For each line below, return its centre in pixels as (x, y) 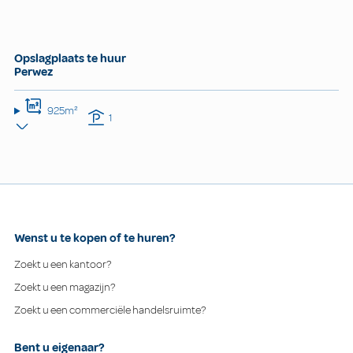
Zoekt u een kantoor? (63, 265)
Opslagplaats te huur (70, 58)
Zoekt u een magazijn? (65, 288)
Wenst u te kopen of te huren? (95, 238)
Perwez (33, 71)
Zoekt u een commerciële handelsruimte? (110, 310)
